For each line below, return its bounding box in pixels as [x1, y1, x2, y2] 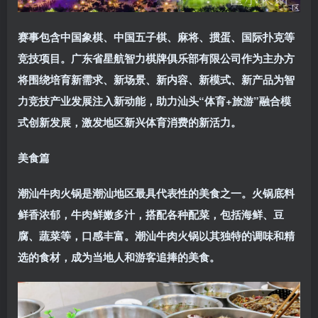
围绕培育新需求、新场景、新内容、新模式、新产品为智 [28, 71, 295, 87]
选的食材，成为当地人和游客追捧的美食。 [18, 248, 220, 265]
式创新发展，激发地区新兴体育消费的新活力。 [18, 114, 241, 130]
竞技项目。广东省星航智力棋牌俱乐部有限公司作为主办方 [18, 50, 295, 66]
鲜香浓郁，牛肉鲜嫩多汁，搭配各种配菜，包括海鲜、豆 [18, 206, 284, 222]
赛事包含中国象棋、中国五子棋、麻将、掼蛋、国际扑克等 [18, 28, 295, 45]
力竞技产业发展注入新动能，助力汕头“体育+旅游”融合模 [18, 92, 291, 109]
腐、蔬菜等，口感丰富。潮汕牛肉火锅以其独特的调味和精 [18, 227, 295, 243]
